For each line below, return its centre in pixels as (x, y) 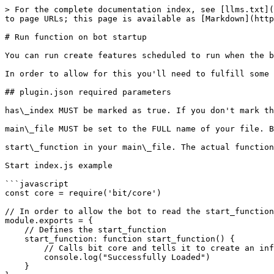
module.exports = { (49, 220)
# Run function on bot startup (76, 37)
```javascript (37, 184)
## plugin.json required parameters (88, 92)
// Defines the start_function (15, 230)
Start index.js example (59, 165)
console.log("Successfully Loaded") (24, 257)
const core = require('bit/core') (83, 193)
